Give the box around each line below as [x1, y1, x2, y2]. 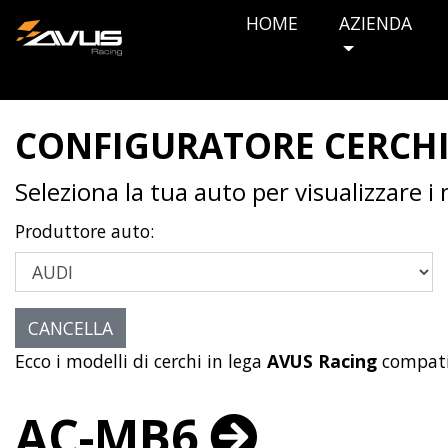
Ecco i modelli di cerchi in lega [15, 349, 267, 374]
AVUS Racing [267, 349, 377, 374]
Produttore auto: [15, 219, 154, 243]
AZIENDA [339, 10, 412, 35]
